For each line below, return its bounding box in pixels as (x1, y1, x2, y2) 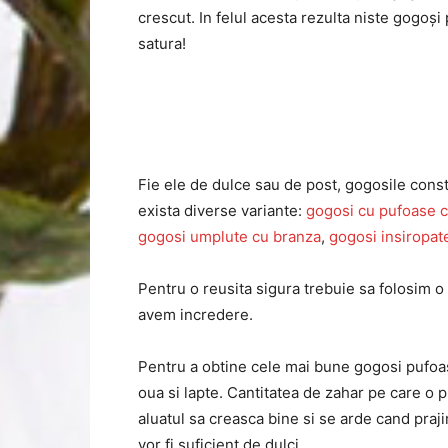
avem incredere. (138, 305, 253, 324)
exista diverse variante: (138, 201, 306, 220)
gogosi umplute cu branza (138, 227, 321, 246)
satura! (138, 34, 186, 53)
